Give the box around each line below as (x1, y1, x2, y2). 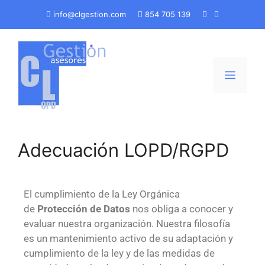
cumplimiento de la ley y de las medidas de (24, 247, 215, 259)
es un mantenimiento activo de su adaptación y (24, 232, 233, 244)
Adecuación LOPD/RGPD (18, 139, 229, 161)
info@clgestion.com (51, 9, 126, 19)
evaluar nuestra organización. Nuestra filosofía (24, 218, 230, 230)
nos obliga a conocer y (130, 203, 233, 215)
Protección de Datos (37, 203, 130, 215)
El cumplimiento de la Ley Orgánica (24, 188, 180, 200)
